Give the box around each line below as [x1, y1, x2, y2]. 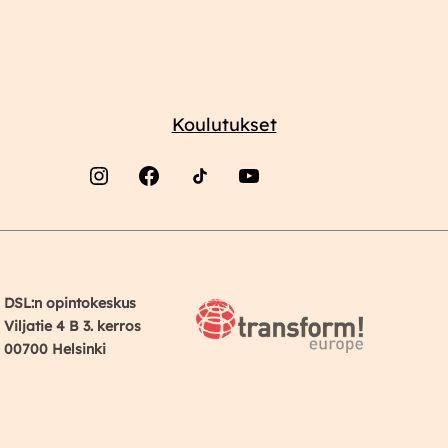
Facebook [123, 211, 188, 232]
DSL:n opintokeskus [4, 293, 136, 312]
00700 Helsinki [4, 339, 106, 358]
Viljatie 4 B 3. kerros [4, 316, 141, 335]
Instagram [73, 211, 146, 232]
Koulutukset [171, 113, 277, 137]
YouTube [223, 211, 280, 232]
